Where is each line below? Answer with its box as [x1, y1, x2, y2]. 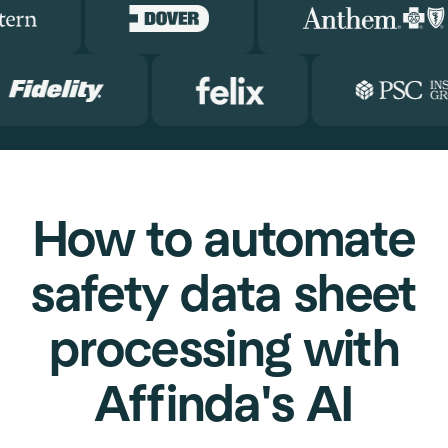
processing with [49, 326, 399, 376]
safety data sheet [31, 271, 417, 321]
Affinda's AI [94, 381, 354, 431]
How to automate [33, 216, 415, 266]
